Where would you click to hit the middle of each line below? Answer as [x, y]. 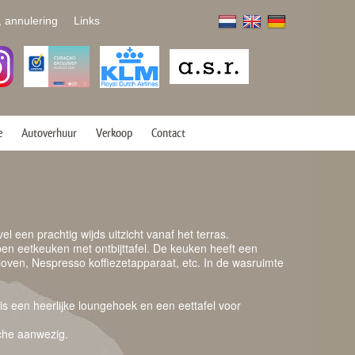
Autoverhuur [49, 133]
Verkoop [114, 133]
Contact [168, 133]
